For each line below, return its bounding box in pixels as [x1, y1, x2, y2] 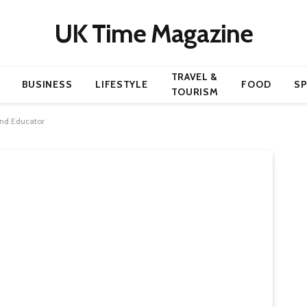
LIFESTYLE [95, 78, 148, 90]
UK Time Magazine [54, 17, 253, 49]
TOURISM [171, 86, 219, 98]
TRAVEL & [171, 71, 219, 83]
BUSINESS [21, 78, 73, 90]
